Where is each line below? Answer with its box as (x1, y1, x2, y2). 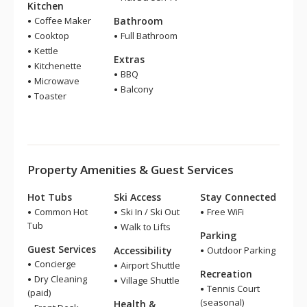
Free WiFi (205, 206, 244, 218)
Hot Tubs (27, 191, 72, 204)
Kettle (32, 45, 58, 57)
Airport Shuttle (119, 259, 180, 271)
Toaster (32, 90, 66, 102)
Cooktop (32, 29, 69, 42)
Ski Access (114, 191, 161, 204)
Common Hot (32, 206, 88, 218)
